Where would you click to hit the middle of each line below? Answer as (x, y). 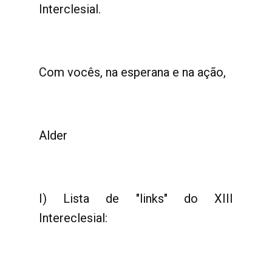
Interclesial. (70, 9)
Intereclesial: (75, 218)
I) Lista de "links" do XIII (136, 199)
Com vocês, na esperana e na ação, (132, 72)
